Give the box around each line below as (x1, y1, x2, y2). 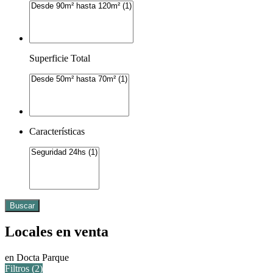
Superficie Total (29, 52, 90, 63)
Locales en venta (5, 224, 108, 240)
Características (29, 126, 85, 136)
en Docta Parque (5, 252, 69, 263)
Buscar (10, 200, 35, 210)
